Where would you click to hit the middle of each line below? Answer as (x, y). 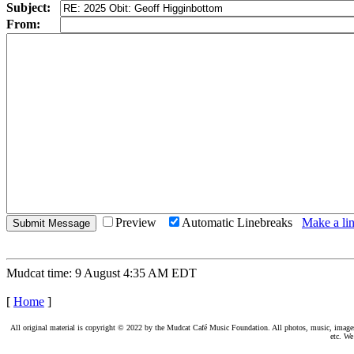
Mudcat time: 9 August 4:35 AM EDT (102, 273)
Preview (141, 222)
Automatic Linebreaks (242, 222)
